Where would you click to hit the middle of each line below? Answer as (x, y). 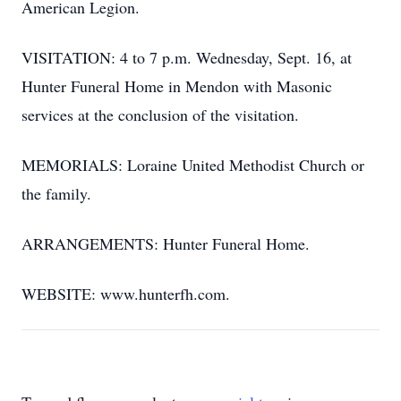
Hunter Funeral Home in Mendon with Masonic (177, 86)
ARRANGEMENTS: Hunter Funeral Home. (166, 243)
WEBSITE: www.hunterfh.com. (126, 294)
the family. (56, 193)
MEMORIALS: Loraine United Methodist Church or (193, 165)
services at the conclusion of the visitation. (160, 115)
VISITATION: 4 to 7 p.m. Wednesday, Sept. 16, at (187, 57)
